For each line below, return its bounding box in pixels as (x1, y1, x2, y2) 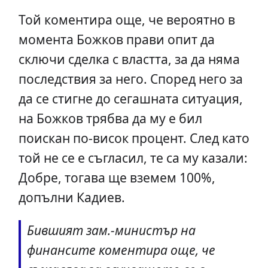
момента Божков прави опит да (18, 31, 215, 48)
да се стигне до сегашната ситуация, (18, 90, 243, 108)
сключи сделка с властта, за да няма (18, 50, 240, 68)
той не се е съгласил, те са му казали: (18, 149, 248, 167)
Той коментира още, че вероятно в (18, 11, 235, 29)
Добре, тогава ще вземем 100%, (18, 169, 215, 187)
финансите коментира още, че (26, 240, 215, 258)
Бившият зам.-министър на (26, 221, 196, 239)
